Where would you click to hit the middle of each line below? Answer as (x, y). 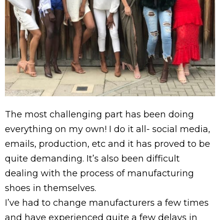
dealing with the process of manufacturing (99, 173)
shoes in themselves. (51, 188)
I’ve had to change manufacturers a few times (107, 203)
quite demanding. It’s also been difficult (92, 158)
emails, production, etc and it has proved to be (108, 144)
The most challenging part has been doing (99, 114)
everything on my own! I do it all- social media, (108, 129)
